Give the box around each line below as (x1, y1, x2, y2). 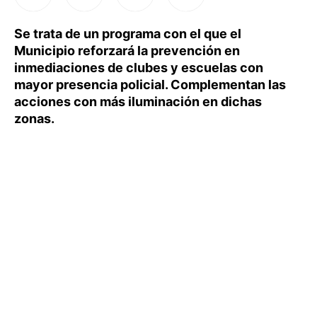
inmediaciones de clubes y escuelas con (14, 60, 263, 75)
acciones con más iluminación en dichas (14, 94, 262, 109)
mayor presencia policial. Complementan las (14, 77, 286, 92)
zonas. (14, 111, 54, 126)
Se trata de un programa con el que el (14, 26, 241, 41)
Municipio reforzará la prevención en (14, 43, 240, 58)
